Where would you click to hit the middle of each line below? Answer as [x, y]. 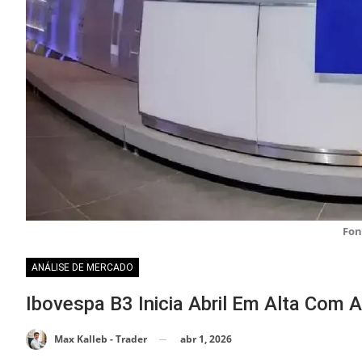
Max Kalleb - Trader [101, 339]
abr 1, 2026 [206, 339]
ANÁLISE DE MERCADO [82, 267]
